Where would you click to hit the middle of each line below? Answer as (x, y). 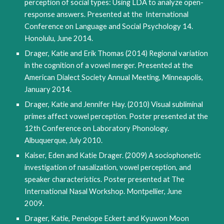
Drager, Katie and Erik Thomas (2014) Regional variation (116, 53)
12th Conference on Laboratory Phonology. (97, 128)
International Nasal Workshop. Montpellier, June (103, 191)
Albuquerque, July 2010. (64, 140)
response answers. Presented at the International (107, 14)
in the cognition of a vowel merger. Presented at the (109, 65)
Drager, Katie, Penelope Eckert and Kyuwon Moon (107, 218)
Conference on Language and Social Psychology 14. (109, 26)
